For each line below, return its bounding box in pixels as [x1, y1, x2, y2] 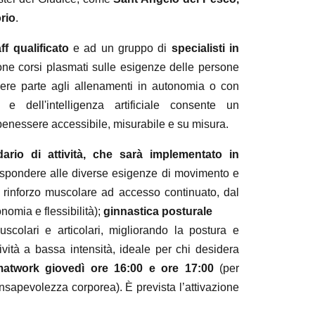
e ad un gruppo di [68, 42, 172, 54]
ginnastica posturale [103, 205, 212, 217]
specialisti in [171, 42, 239, 54]
